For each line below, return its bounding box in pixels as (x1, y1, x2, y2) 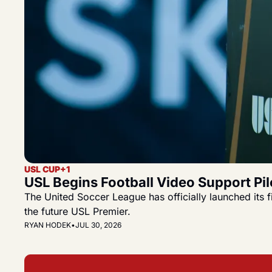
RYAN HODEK (24, 220, 71, 230)
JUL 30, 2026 (75, 220, 121, 230)
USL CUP (24, 164, 60, 175)
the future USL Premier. (24, 205, 131, 218)
